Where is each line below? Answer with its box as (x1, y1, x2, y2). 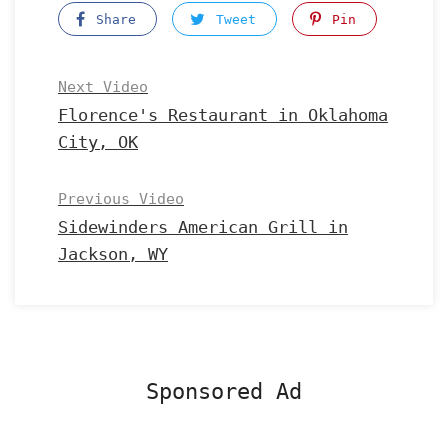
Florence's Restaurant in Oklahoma (58, 105, 388, 125)
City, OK (58, 132, 138, 152)
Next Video (58, 78, 148, 96)
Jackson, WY (58, 244, 168, 264)
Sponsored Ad (146, 379, 302, 404)
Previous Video (58, 190, 184, 208)
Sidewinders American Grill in (58, 217, 348, 237)
